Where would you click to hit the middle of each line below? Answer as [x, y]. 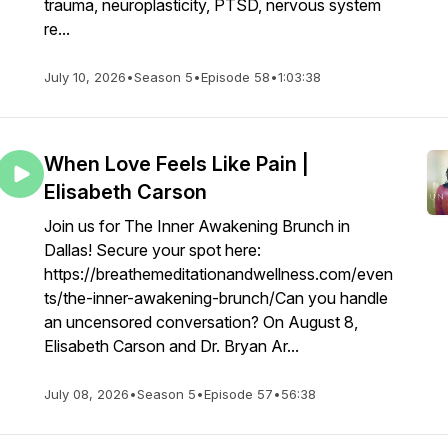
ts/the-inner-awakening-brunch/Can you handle [216, 298]
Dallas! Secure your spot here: [152, 250]
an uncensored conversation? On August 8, [201, 322]
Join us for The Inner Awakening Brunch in [197, 226]
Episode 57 [238, 394]
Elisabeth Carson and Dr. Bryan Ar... [171, 346]
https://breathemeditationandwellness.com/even [218, 274]
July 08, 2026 [86, 394]
